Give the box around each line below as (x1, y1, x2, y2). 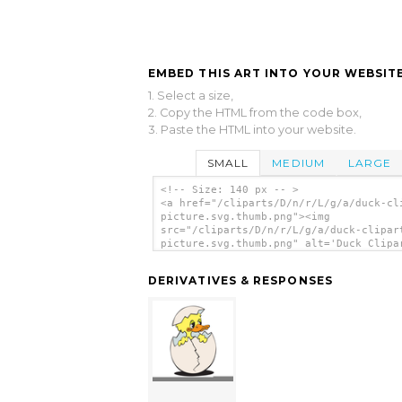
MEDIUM (272, 155, 325, 170)
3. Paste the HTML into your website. (148, 122, 356, 136)
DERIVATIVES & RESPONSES (148, 274, 333, 288)
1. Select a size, (148, 88, 233, 102)
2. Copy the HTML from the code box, (148, 105, 362, 119)
